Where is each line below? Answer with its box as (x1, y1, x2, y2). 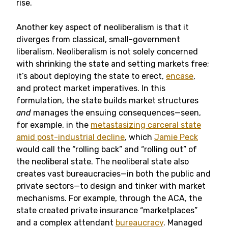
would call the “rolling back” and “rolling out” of (16, 145, 197, 154)
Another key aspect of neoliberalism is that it (16, 22, 189, 32)
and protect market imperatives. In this (16, 83, 165, 93)
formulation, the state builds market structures (16, 96, 198, 105)
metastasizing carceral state (91, 120, 201, 130)
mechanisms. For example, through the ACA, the (16, 193, 202, 203)
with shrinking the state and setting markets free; (16, 59, 209, 69)
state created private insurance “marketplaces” (16, 206, 197, 215)
